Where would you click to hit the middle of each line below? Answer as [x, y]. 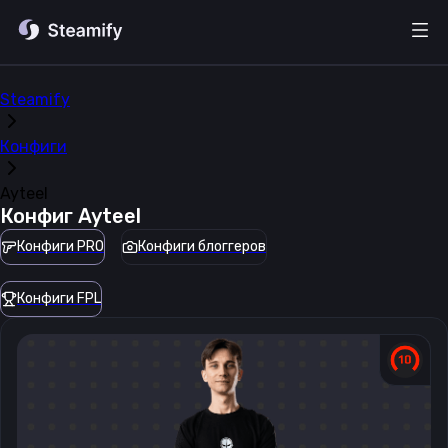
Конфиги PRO [60, 246]
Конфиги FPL [59, 298]
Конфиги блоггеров [202, 246]
